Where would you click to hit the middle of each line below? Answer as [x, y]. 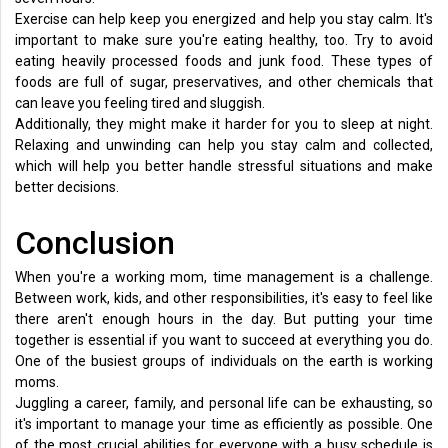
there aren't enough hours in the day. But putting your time [224, 318]
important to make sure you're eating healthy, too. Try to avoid [224, 39]
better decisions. [67, 186]
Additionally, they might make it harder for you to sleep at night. [224, 123]
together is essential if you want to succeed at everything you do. [224, 339]
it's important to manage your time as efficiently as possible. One [224, 423]
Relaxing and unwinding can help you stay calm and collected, [224, 144]
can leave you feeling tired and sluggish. [141, 102]
